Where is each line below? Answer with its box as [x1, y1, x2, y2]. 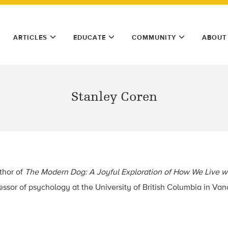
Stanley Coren [71, 89, 157, 104]
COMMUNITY [132, 34, 176, 41]
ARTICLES [13, 34, 47, 41]
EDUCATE [73, 34, 106, 41]
